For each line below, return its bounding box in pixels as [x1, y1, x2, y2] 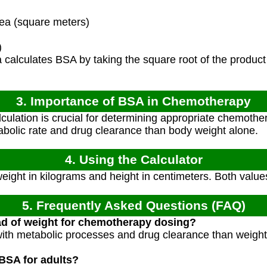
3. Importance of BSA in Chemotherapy [16, 94, 251, 108]
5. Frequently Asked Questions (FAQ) [21, 198, 246, 213]
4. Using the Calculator [64, 153, 203, 167]
